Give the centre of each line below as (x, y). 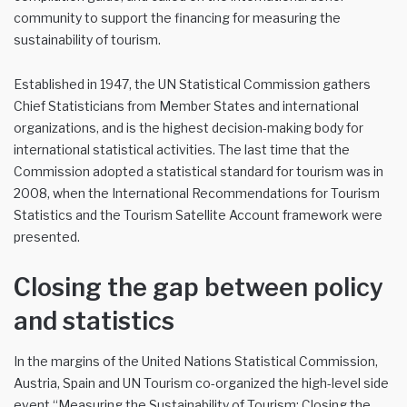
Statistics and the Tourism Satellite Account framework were (198, 215)
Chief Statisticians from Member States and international (186, 106)
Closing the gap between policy (199, 288)
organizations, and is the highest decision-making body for (189, 128)
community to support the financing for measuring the (177, 18)
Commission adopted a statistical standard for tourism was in (199, 172)
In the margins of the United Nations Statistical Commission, (196, 361)
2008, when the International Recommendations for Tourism (197, 194)
